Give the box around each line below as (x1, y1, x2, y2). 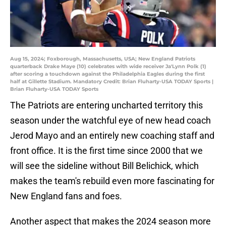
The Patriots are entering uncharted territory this (10, 100, 203, 111)
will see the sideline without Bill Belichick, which (10, 160, 199, 172)
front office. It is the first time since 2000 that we (10, 145, 203, 156)
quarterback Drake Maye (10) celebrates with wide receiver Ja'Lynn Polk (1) (10, 63, 206, 70)
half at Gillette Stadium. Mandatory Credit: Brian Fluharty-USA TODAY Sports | (10, 78, 213, 85)
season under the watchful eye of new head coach (10, 115, 211, 126)
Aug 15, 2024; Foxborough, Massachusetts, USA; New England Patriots (10, 55, 195, 63)
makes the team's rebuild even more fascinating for (10, 176, 214, 187)
